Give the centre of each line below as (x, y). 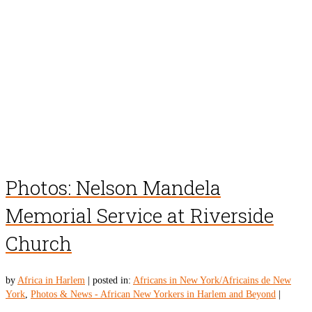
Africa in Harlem (51, 280)
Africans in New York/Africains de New (212, 280)
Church (39, 243)
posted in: (113, 280)
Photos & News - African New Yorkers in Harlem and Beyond (153, 294)
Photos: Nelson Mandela (113, 187)
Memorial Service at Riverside (140, 215)
